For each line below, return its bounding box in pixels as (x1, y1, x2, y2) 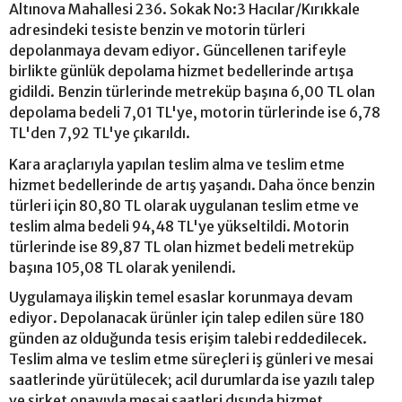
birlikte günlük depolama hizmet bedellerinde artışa (9, 61, 354, 80)
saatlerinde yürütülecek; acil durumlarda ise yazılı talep (9, 370, 375, 389)
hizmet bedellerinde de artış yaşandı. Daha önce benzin (9, 175, 375, 194)
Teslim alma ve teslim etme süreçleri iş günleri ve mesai (9, 349, 373, 368)
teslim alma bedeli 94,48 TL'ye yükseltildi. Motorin (9, 216, 349, 235)
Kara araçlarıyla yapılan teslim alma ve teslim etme (9, 154, 345, 173)
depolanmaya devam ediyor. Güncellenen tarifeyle (9, 40, 346, 59)
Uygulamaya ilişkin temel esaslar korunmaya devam (9, 287, 353, 306)
